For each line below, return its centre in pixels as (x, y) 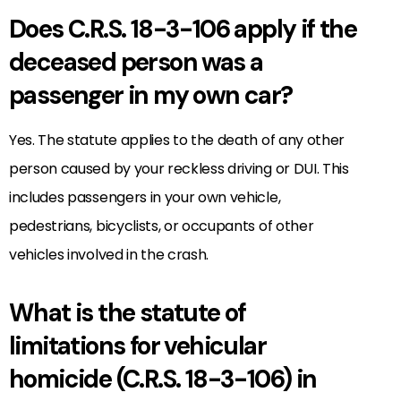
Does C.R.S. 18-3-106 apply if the (183, 29)
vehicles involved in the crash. (109, 254)
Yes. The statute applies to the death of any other (177, 140)
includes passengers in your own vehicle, (145, 197)
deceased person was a (136, 62)
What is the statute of (128, 312)
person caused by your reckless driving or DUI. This (179, 168)
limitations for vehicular (137, 346)
